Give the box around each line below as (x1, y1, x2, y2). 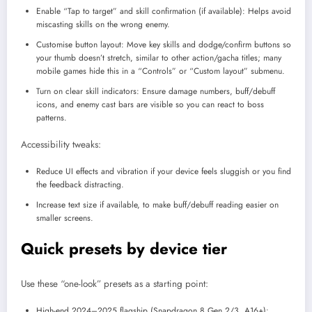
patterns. (36, 111, 67, 125)
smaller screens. (36, 212, 93, 225)
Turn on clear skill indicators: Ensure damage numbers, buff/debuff (36, 85, 275, 98)
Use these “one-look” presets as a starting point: (21, 276, 208, 290)
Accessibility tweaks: (21, 138, 101, 152)
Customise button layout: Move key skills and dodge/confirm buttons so (36, 38, 291, 52)
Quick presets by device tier (21, 237, 227, 260)
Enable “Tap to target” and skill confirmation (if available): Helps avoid (36, 5, 291, 18)
